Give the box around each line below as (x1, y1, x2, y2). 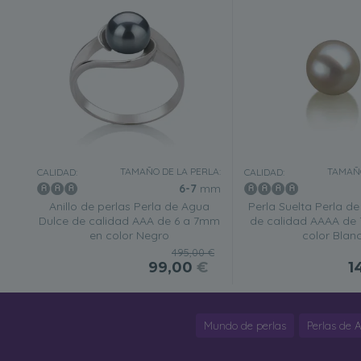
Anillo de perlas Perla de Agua (48, 199, 210, 214)
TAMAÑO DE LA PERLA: (120, 165, 221, 177)
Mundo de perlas (203, 319, 286, 332)
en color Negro (89, 228, 169, 243)
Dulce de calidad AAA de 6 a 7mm (38, 214, 220, 228)
